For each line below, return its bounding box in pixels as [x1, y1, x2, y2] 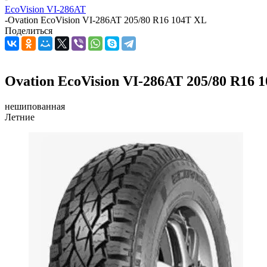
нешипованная [5, 101, 65, 111]
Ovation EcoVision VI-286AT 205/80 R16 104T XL [8, 15, 207, 25]
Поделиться [5, 26, 52, 36]
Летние [5, 111, 35, 122]
